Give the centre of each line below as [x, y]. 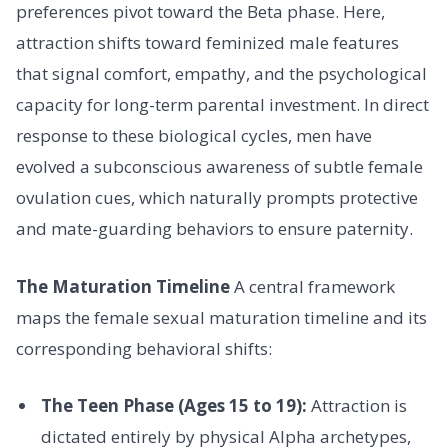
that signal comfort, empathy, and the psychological [221, 74]
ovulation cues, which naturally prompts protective [217, 198]
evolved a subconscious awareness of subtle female [219, 167]
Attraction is [356, 405]
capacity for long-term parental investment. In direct [222, 105]
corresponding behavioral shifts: [144, 348]
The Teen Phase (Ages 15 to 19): [173, 405]
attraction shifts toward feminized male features [207, 43]
